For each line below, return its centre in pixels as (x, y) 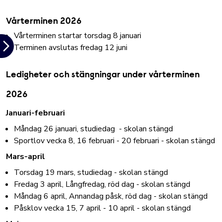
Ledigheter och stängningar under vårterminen (103, 75)
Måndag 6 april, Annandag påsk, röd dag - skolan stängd (111, 196)
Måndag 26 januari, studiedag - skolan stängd (93, 129)
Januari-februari (35, 113)
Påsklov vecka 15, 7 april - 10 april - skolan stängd (102, 208)
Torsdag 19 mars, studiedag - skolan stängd (91, 172)
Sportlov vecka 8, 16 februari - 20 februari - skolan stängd (114, 141)
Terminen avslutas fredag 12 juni (71, 48)
